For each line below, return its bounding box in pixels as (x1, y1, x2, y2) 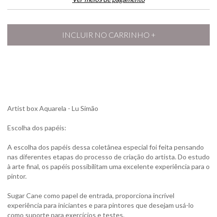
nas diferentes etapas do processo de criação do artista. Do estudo (7, 153, 210, 161)
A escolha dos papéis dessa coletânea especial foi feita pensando (7, 143, 204, 151)
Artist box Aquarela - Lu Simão (7, 104, 98, 112)
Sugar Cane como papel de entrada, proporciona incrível (7, 191, 174, 200)
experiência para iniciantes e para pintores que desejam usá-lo (7, 201, 194, 209)
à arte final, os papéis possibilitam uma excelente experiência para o (7, 162, 210, 170)
